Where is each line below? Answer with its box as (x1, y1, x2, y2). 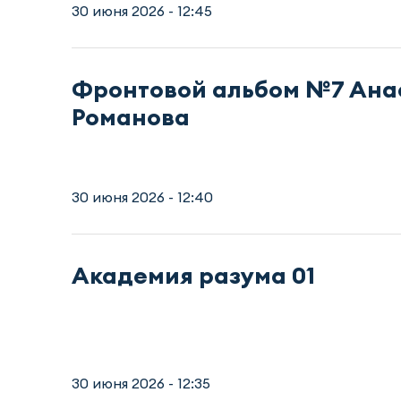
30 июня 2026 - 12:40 (72, 188, 213, 207)
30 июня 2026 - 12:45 (72, 2, 212, 21)
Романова (72, 102, 190, 132)
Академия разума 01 (72, 260, 315, 291)
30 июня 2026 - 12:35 (72, 374, 210, 393)
